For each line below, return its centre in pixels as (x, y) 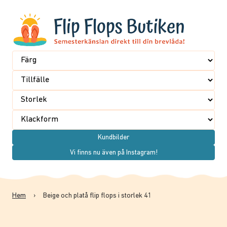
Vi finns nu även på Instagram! (113, 153)
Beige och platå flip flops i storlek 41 (98, 196)
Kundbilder (113, 137)
